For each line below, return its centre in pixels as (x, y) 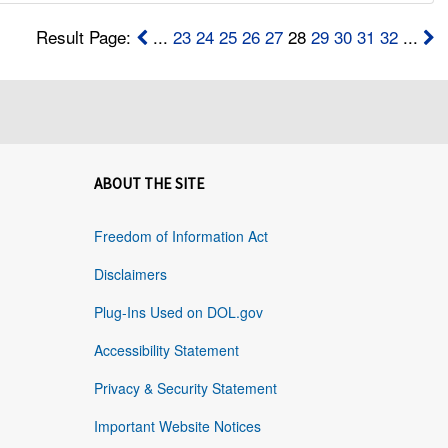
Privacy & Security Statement (185, 388)
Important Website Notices (177, 426)
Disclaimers (130, 274)
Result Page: (85, 37)
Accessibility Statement (166, 350)
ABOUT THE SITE (149, 184)
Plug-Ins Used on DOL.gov (178, 312)
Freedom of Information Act (180, 236)
